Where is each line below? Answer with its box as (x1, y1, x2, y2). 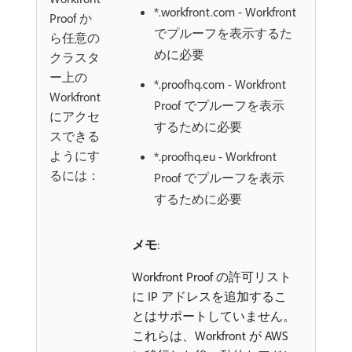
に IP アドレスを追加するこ (132, 288, 287, 304)
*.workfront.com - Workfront (154, 3, 296, 20)
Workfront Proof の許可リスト (132, 268, 291, 284)
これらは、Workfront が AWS (132, 327, 288, 343)
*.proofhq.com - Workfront (154, 75, 286, 92)
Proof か (49, 9, 92, 26)
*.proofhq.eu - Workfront (154, 148, 277, 164)
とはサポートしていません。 (132, 307, 295, 324)
